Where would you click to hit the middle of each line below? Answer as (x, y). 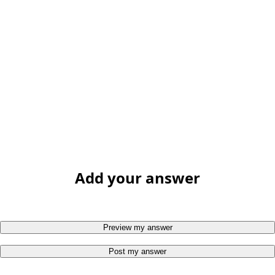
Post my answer (137, 252)
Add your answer (137, 178)
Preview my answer (137, 228)
